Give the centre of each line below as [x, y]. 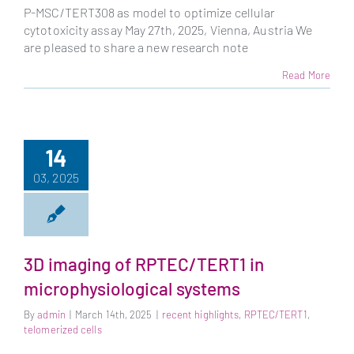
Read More [306, 75]
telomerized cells [63, 329]
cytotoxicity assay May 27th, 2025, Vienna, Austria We [168, 30]
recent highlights [200, 314]
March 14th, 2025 [113, 314]
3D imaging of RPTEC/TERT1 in [144, 264]
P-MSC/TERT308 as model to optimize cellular [150, 13]
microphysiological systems [132, 288]
